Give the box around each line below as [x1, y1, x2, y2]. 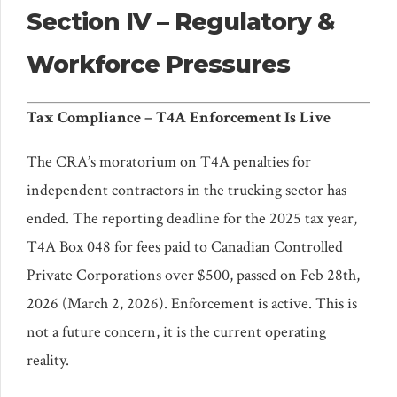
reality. [27, 349, 69, 370]
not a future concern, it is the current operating [27, 321, 326, 342]
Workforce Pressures [27, 49, 290, 79]
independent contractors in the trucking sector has [27, 179, 346, 200]
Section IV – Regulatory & [27, 6, 335, 36]
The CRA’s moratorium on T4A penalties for [27, 151, 311, 172]
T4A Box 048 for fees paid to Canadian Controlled [27, 236, 343, 257]
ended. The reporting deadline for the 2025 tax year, [27, 207, 357, 229]
